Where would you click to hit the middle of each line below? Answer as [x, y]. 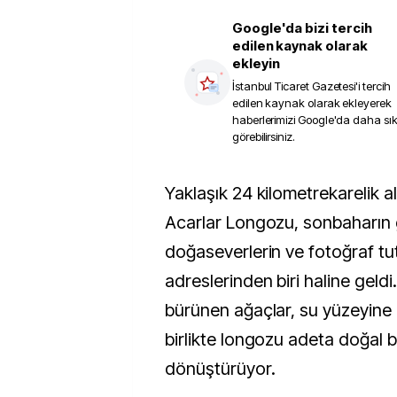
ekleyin [256, 63]
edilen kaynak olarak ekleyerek [312, 103]
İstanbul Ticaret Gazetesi [294, 86]
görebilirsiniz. [264, 136]
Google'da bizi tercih [302, 28]
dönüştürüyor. [220, 369]
